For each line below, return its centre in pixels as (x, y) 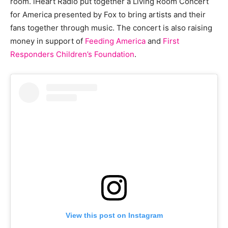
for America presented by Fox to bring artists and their (108, 15)
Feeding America (115, 41)
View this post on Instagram (114, 216)
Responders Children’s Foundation (72, 54)
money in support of (48, 41)
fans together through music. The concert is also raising (111, 28)
